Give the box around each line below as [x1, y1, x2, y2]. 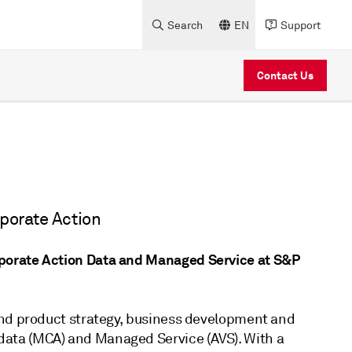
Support [280, 18, 321, 32]
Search [167, 18, 203, 32]
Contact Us [257, 68, 313, 82]
